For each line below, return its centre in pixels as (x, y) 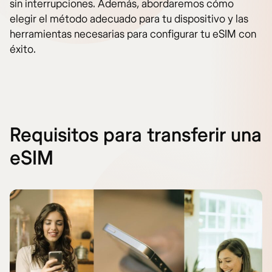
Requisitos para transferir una (136, 135)
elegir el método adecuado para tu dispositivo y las (129, 19)
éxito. (23, 49)
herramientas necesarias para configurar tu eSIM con (133, 34)
